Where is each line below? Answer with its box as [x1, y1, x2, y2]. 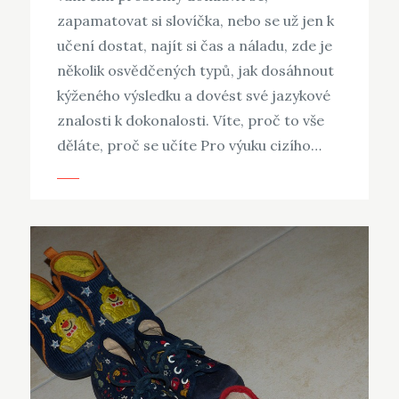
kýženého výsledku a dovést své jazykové [56, 85, 330, 104]
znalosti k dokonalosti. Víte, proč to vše [56, 110, 324, 129]
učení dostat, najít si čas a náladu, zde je [56, 36, 332, 54]
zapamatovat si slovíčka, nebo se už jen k [56, 11, 334, 29]
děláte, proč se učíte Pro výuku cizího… [56, 135, 322, 154]
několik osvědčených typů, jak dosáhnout [56, 61, 334, 79]
